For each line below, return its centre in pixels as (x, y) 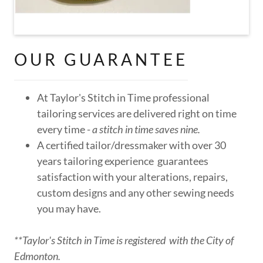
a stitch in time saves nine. (146, 129)
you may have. (69, 208)
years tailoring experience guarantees (123, 161)
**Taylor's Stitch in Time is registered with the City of (124, 240)
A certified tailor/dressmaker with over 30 (132, 145)
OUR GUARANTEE (101, 59)
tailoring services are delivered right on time (137, 113)
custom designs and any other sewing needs (136, 192)
